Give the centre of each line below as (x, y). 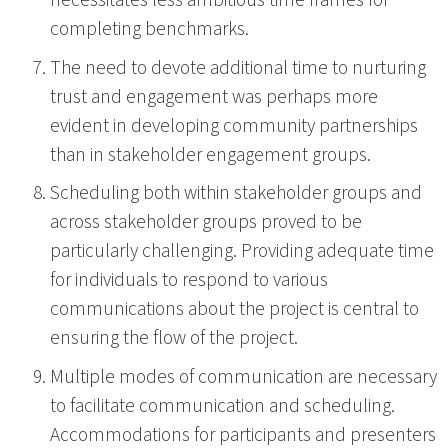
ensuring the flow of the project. (174, 338)
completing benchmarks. (149, 29)
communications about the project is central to (234, 309)
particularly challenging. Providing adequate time (242, 251)
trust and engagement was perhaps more (214, 96)
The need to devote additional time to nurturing (238, 67)
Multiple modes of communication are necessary (243, 376)
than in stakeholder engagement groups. (210, 154)
